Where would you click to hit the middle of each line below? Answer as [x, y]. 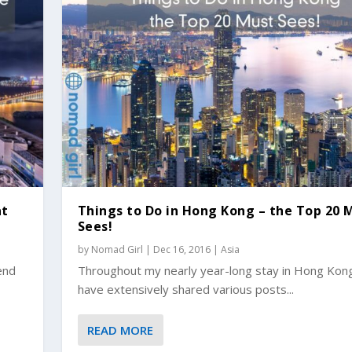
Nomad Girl [117, 249]
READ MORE [120, 330]
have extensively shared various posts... [185, 289]
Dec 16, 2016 [181, 249]
